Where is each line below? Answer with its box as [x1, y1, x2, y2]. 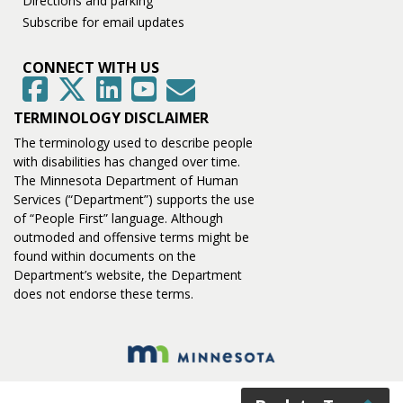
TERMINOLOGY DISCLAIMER [13, 108, 209, 129]
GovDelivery [194, 76, 264, 94]
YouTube [156, 80, 208, 98]
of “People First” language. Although [13, 210, 223, 228]
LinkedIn [121, 80, 169, 98]
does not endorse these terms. [13, 285, 193, 303]
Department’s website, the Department [13, 266, 242, 284]
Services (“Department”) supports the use [13, 191, 255, 209]
